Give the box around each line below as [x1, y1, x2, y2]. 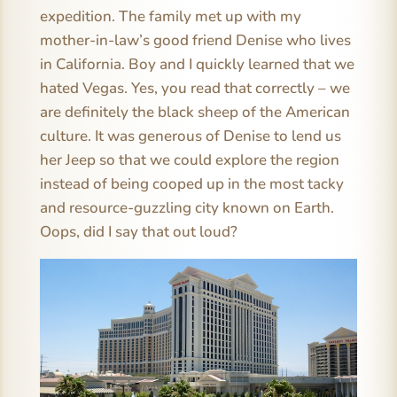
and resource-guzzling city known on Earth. [39, 197, 334, 218]
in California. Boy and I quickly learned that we [39, 53, 354, 74]
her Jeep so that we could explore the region [39, 149, 339, 170]
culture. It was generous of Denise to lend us [39, 125, 341, 146]
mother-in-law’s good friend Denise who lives [39, 29, 351, 51]
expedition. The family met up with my [39, 5, 301, 27]
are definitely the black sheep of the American [39, 101, 350, 122]
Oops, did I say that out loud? [39, 221, 237, 242]
